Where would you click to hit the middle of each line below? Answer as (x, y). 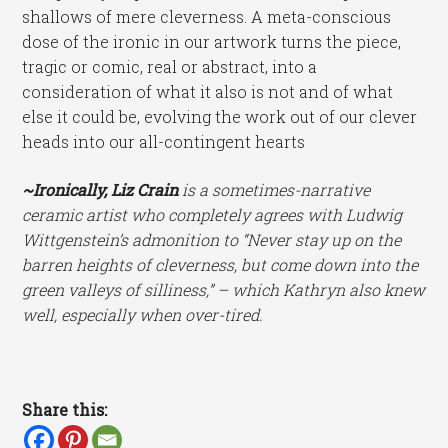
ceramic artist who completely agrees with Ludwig (212, 214)
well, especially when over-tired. (143, 314)
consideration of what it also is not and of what (208, 92)
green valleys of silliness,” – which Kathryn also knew (224, 289)
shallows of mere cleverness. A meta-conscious (207, 17)
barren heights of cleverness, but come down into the (220, 264)
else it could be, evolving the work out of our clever (220, 117)
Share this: (65, 410)
